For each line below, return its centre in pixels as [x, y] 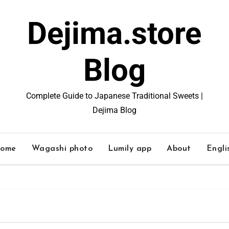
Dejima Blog [114, 110]
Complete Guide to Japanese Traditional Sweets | [114, 96]
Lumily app [130, 149]
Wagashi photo [62, 149]
